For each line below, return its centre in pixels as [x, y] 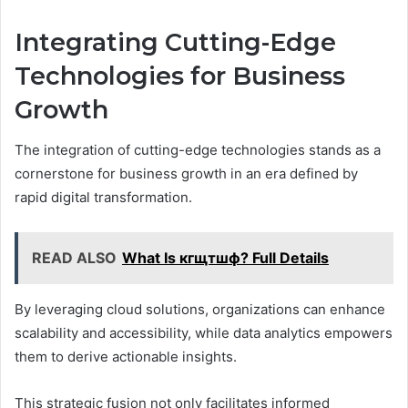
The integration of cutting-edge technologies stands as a [198, 150]
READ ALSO [74, 258]
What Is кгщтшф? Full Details [225, 258]
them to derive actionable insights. [126, 357]
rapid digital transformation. [103, 198]
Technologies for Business [180, 76]
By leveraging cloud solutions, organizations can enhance [200, 310]
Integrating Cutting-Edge [175, 42]
